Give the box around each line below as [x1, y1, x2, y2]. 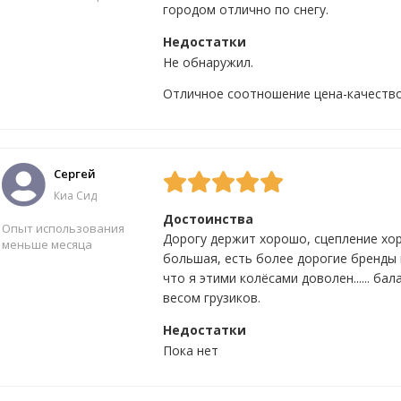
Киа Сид [54, 187, 97, 203]
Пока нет [163, 342, 218, 359]
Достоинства [163, 210, 253, 227]
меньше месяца [2, 236, 92, 252]
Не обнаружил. [163, 54, 253, 71]
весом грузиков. [163, 289, 260, 306]
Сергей [54, 165, 96, 182]
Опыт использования [2, 220, 124, 236]
